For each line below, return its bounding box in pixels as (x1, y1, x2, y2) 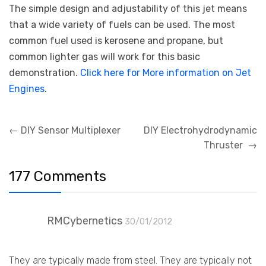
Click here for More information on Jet (80, 66, 251, 78)
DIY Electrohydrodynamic (144, 124, 257, 136)
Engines (9, 83, 45, 94)
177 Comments (9, 167, 106, 185)
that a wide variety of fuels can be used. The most (9, 18, 235, 30)
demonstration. (9, 66, 80, 78)
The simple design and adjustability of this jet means (9, 2, 247, 14)
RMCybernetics (47, 214, 122, 227)
